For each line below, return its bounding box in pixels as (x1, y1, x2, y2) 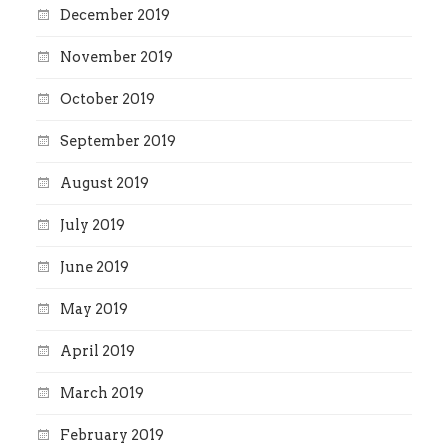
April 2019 (59, 342, 135, 361)
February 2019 (59, 426, 164, 445)
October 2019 (59, 90, 155, 109)
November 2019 (59, 48, 173, 67)
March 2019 (59, 384, 144, 403)
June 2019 (59, 258, 129, 277)
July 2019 (59, 216, 125, 235)
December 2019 (59, 6, 170, 25)
